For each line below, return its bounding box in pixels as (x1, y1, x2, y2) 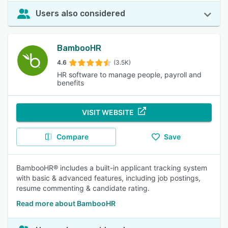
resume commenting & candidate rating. (16, 184, 150, 192)
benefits (57, 78, 84, 87)
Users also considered (36, 9, 125, 18)
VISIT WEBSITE (82, 108, 134, 117)
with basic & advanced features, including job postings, (16, 174, 201, 182)
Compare (56, 132, 89, 141)
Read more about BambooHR (16, 199, 116, 208)
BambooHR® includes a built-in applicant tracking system (16, 163, 207, 172)
